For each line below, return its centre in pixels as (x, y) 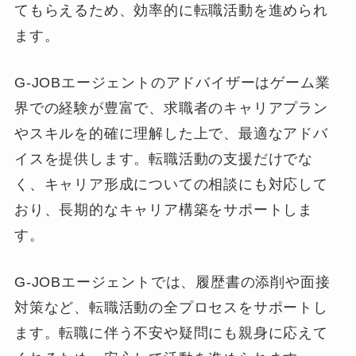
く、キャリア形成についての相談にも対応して (171, 185)
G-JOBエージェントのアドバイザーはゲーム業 (172, 83)
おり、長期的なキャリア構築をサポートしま (164, 210)
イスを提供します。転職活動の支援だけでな (164, 159)
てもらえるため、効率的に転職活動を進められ (171, 11)
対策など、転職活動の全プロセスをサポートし (171, 308)
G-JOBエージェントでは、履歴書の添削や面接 (172, 282)
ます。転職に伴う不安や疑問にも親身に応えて (171, 333)
